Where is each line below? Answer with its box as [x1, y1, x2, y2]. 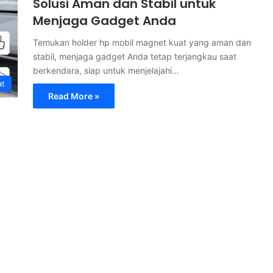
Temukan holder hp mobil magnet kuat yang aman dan [33, 37, 251, 48]
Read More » [48, 91, 99, 101]
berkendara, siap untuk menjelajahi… [33, 65, 179, 76]
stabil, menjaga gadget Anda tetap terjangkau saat [33, 51, 236, 62]
